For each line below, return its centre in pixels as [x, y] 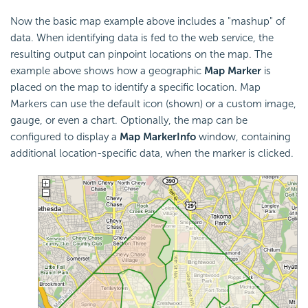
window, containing [245, 136]
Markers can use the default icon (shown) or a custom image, [153, 103]
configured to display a [65, 136]
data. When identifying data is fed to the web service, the [142, 37]
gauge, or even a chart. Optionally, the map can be [129, 120]
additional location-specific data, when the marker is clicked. [152, 153]
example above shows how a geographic [107, 70]
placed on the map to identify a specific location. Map [135, 87]
